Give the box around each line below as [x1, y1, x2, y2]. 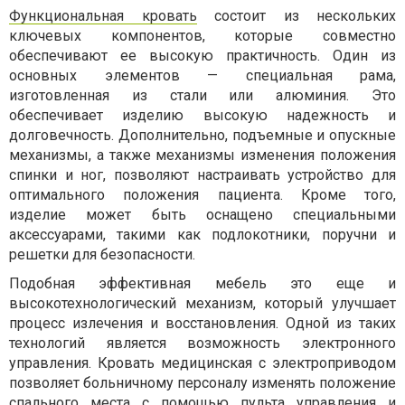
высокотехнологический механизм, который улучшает [9, 295, 396, 312]
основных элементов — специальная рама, [9, 67, 396, 84]
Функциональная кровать [9, 7, 197, 24]
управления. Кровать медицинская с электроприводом [9, 354, 396, 372]
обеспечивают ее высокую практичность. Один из [9, 47, 396, 64]
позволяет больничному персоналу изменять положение [9, 374, 396, 391]
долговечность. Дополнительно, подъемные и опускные [9, 127, 396, 144]
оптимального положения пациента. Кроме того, [9, 186, 396, 203]
